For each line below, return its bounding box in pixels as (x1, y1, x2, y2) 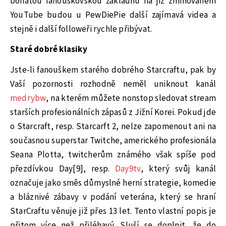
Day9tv (115, 163, 141, 175)
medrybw (10, 92, 46, 104)
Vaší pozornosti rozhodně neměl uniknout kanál (10, 78, 216, 90)
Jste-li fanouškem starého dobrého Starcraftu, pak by (10, 64, 216, 76)
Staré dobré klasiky (10, 43, 87, 56)
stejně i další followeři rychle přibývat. (10, 23, 152, 35)
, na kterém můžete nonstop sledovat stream (46, 92, 216, 104)
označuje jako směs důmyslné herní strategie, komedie (10, 177, 216, 189)
